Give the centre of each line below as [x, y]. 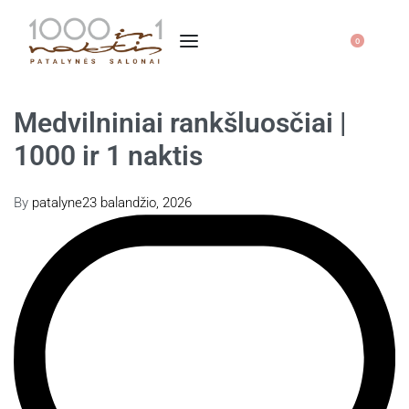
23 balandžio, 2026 [137, 202]
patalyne [57, 202]
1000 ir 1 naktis [108, 156]
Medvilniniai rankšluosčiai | [180, 123]
